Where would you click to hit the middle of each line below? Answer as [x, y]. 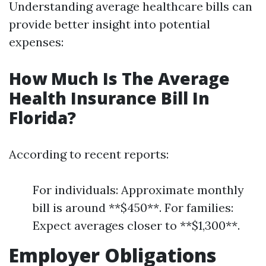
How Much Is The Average [119, 78]
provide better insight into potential [110, 24]
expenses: [36, 42]
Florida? [42, 118]
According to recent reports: [89, 154]
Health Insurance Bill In [109, 98]
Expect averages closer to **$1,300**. [136, 225]
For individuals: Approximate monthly [138, 190]
